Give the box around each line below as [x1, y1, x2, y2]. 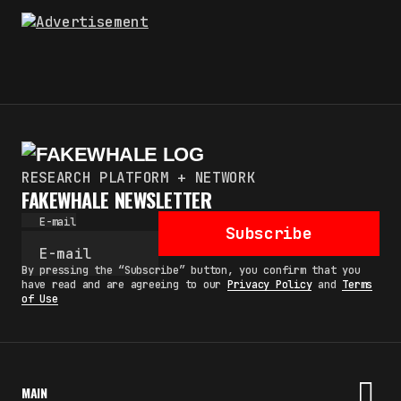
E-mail [39, 215, 76, 230]
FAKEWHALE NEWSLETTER [21, 185, 212, 215]
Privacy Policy [226, 277, 312, 293]
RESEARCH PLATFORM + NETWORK [21, 168, 256, 188]
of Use [21, 292, 58, 307]
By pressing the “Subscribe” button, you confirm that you [21, 263, 361, 278]
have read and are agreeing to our [21, 277, 227, 293]
